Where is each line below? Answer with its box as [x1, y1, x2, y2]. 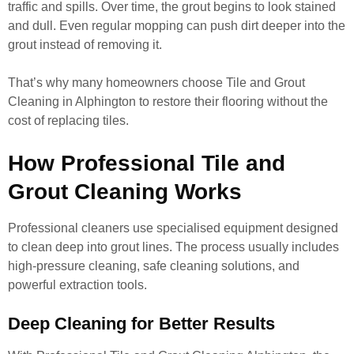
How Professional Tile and [8, 151, 285, 175]
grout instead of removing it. [8, 38, 162, 51]
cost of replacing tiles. [8, 114, 129, 127]
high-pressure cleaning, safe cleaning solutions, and [8, 259, 299, 273]
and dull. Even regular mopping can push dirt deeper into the [8, 19, 345, 32]
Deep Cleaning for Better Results [8, 314, 275, 333]
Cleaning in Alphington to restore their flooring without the [8, 95, 328, 108]
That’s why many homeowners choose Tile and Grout [8, 76, 305, 89]
